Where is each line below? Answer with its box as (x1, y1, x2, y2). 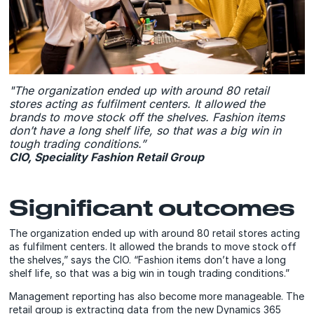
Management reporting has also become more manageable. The (9, 290, 305, 303)
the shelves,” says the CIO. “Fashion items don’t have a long (9, 254, 287, 266)
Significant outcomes (9, 194, 296, 221)
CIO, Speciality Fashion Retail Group (9, 150, 205, 165)
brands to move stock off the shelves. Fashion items (9, 110, 285, 125)
